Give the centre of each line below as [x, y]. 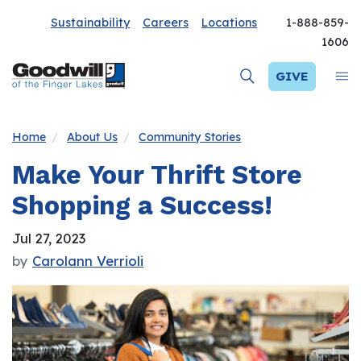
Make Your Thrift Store [157, 175]
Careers [166, 23]
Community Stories [190, 137]
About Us [93, 137]
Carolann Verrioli [88, 261]
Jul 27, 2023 [49, 239]
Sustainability [90, 23]
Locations [229, 23]
